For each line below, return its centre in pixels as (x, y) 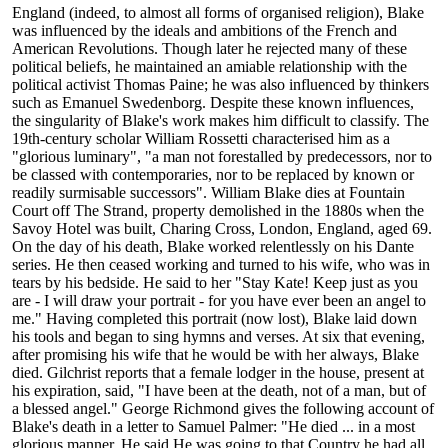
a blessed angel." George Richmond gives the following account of (223, 409)
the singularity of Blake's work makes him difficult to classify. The (220, 121)
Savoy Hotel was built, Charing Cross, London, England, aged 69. (222, 229)
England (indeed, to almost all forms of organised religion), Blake (218, 13)
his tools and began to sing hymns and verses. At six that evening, (218, 337)
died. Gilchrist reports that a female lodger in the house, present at (218, 373)
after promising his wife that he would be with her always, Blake (215, 355)
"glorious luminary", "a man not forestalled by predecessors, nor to (222, 157)
